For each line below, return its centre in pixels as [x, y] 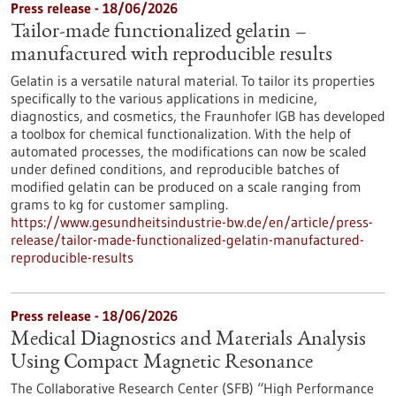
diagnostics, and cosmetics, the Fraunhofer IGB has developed [198, 116]
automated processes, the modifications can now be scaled [189, 151]
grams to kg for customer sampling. [119, 204]
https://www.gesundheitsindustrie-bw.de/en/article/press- [192, 222]
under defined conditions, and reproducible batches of [175, 169]
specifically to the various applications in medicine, [164, 98]
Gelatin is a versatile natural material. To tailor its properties [193, 80]
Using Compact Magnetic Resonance [162, 363]
